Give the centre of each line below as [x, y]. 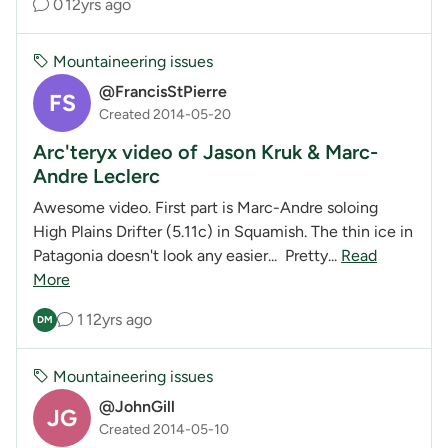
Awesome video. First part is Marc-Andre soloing [205, 207]
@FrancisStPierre [163, 92]
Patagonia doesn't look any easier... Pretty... [187, 255]
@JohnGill [137, 407]
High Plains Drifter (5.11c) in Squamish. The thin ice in [223, 231]
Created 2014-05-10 [164, 430]
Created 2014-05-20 [165, 115]
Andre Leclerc [96, 175]
